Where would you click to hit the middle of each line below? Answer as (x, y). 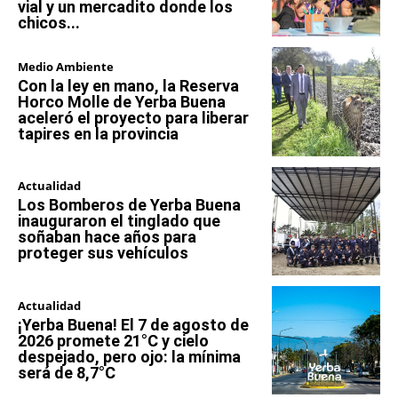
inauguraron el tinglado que (119, 221)
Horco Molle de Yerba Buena (122, 101)
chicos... (49, 22)
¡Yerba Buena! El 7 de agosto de (133, 324)
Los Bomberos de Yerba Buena (129, 205)
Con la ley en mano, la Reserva (128, 85)
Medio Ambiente (66, 66)
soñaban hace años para (107, 237)
